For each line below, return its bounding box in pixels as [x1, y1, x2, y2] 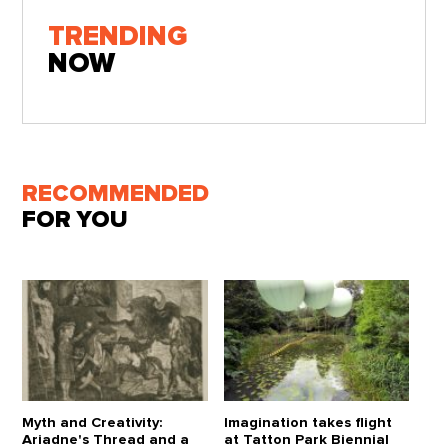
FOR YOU [22, 207, 129, 232]
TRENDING [48, 23, 187, 52]
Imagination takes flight [224, 414, 392, 430]
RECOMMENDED [22, 181, 210, 206]
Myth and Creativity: [22, 414, 163, 430]
